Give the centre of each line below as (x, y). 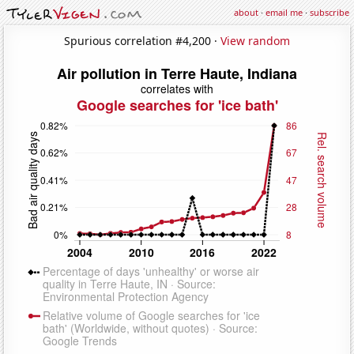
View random (255, 40)
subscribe (330, 12)
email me (284, 12)
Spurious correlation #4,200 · (142, 40)
